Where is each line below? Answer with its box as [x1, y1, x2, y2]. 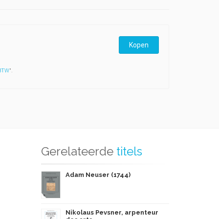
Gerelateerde [41, 144, 113, 158]
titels [116, 144, 142, 158]
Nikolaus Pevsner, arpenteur [65, 209, 158, 216]
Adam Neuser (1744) [65, 171, 131, 178]
